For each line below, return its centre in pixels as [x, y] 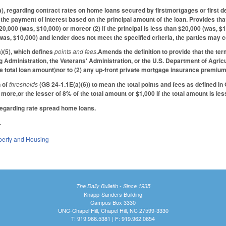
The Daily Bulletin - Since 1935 [113, 186]
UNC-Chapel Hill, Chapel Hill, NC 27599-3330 [113, 210]
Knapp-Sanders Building [113, 194]
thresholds [24, 84]
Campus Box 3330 [113, 202]
